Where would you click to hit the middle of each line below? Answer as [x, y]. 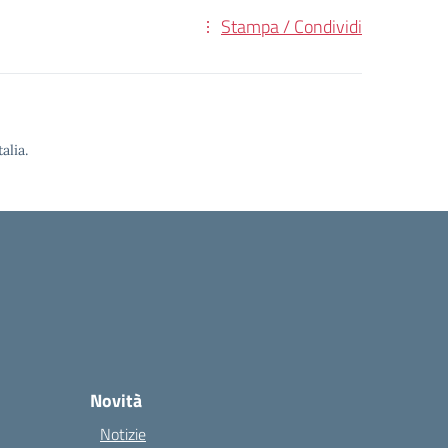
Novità [116, 400]
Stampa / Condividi [291, 26]
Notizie [123, 434]
